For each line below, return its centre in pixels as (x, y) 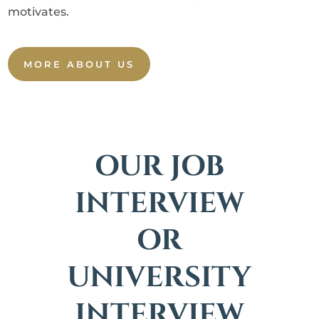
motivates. (39, 11)
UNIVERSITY (159, 277)
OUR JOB (159, 166)
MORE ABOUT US (79, 64)
